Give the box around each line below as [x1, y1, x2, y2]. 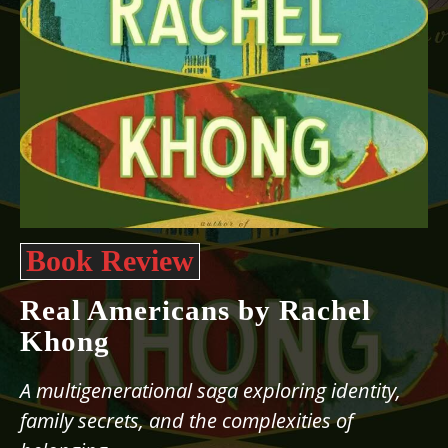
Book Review [26, 244, 194, 277]
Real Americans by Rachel [20, 294, 371, 326]
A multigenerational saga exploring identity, [20, 377, 401, 404]
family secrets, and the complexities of [20, 407, 353, 434]
